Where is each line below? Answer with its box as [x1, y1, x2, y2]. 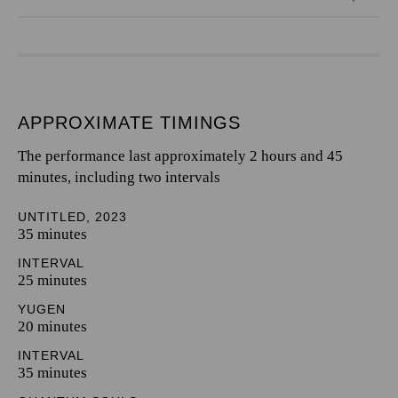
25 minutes [18, 272, 87, 289]
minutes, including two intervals [18, 169, 220, 186]
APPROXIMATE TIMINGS [18, 113, 241, 132]
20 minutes [18, 318, 87, 335]
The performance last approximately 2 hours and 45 [18, 147, 343, 164]
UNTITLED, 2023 [18, 210, 127, 224]
